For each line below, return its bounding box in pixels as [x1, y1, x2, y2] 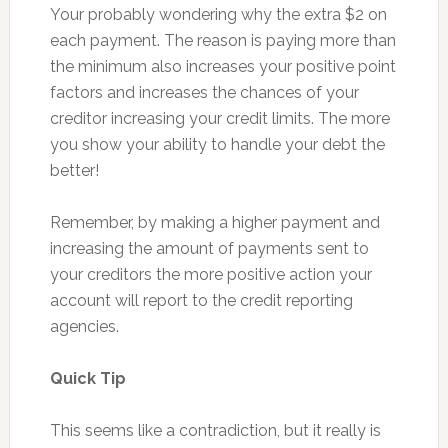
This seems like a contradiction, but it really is [49, 421, 381, 440]
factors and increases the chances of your [49, 83, 359, 102]
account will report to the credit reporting [49, 291, 353, 310]
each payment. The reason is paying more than [49, 31, 396, 50]
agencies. [49, 317, 119, 336]
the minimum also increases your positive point [49, 57, 396, 76]
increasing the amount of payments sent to [49, 239, 369, 258]
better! [49, 161, 99, 180]
